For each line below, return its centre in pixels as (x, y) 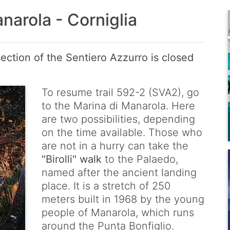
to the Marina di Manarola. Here (118, 106)
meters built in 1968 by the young (123, 199)
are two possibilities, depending (118, 119)
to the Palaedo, (141, 159)
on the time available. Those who (122, 133)
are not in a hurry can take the (115, 146)
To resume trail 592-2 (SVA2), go (120, 93)
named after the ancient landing (119, 173)
